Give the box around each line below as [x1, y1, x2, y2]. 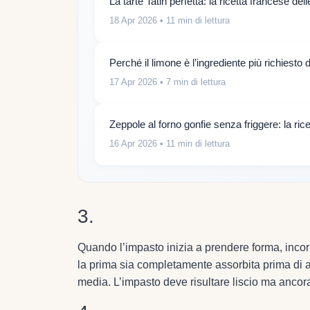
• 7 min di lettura [157, 77, 226, 88]
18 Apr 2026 [109, 15, 157, 26]
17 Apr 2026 [109, 77, 157, 88]
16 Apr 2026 [109, 138, 157, 149]
